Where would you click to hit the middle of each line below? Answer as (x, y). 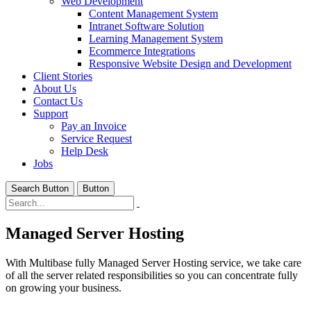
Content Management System (153, 14)
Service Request (96, 138)
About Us (55, 89)
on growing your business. (64, 287)
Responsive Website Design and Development (190, 64)
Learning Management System (156, 39)
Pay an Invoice (94, 126)
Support (51, 114)
